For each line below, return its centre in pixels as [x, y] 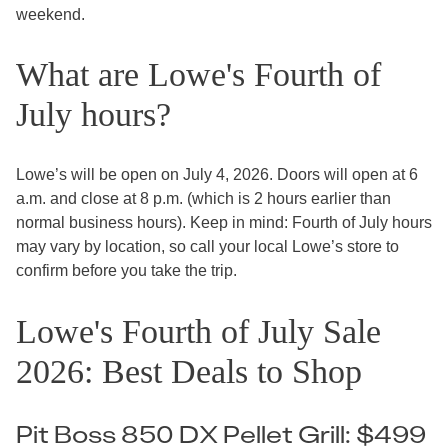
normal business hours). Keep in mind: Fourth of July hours [224, 223]
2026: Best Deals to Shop [189, 371]
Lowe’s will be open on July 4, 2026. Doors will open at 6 [217, 175]
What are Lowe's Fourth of [198, 75]
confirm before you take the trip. [126, 271]
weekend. [50, 14]
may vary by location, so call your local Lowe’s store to [207, 247]
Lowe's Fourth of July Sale [198, 331]
